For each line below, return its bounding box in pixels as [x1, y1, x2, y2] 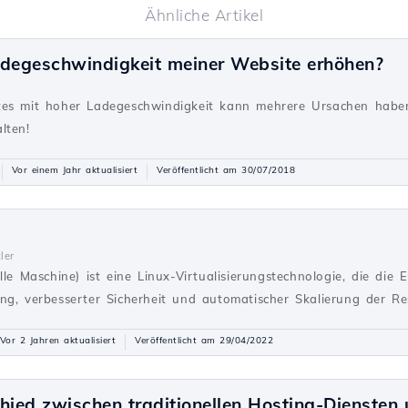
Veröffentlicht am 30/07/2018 [157, 164, 295, 176]
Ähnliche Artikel [145, 5, 263, 25]
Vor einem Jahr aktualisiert [11, 164, 138, 176]
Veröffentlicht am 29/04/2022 [135, 334, 273, 346]
